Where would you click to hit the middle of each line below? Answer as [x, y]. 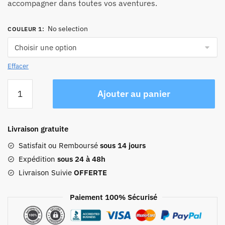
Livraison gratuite [38, 129]
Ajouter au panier [134, 93]
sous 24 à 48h [80, 159]
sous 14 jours [123, 145]
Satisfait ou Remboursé [59, 145]
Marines [21, 193]
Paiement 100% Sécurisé [113, 197]
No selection [68, 28]
